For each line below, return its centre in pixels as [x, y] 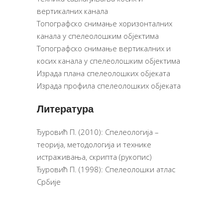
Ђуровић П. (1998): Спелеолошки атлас [106, 169]
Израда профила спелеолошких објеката [109, 86]
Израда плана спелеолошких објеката [104, 73]
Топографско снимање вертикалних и [104, 49]
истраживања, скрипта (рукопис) [94, 157]
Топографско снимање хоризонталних [105, 24]
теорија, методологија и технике [94, 145]
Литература [65, 109]
